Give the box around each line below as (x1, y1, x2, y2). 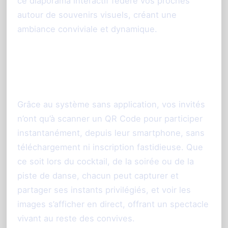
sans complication (17, 75, 112, 89)
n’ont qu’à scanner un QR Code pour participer (17, 113, 203, 124)
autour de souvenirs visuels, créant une (17, 10, 177, 20)
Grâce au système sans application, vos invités (17, 99, 205, 110)
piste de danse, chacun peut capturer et (17, 170, 179, 181)
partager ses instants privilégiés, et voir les (17, 185, 191, 195)
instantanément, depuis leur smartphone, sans (17, 128, 205, 138)
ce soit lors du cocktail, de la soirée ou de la (17, 156, 194, 167)
